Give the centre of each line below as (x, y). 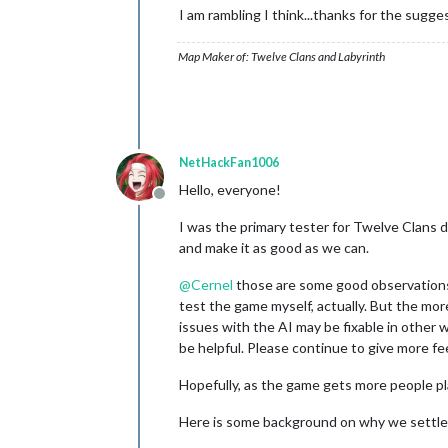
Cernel (212, 284)
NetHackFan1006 (229, 162)
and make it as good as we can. (274, 247)
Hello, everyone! (230, 189)
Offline (182, 203)
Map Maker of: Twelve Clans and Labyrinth (281, 56)
